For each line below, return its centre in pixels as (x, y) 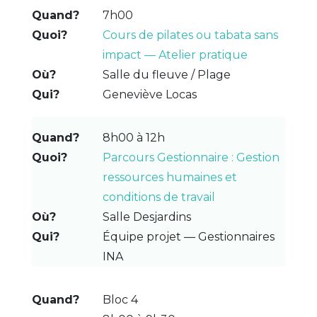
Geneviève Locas (149, 94)
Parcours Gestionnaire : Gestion (191, 157)
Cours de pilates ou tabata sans (190, 35)
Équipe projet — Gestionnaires (188, 236)
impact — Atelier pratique (175, 54)
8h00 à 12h (133, 137)
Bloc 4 (120, 299)
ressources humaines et (169, 177)
